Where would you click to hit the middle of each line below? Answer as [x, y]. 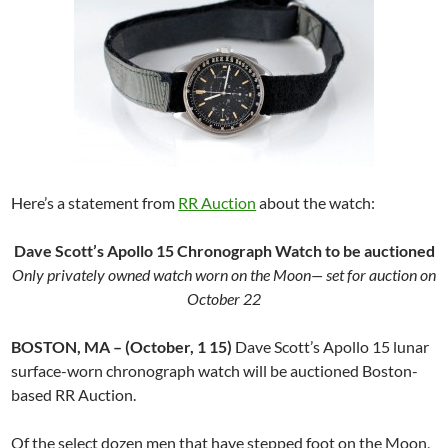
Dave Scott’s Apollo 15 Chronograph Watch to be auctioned [224, 250]
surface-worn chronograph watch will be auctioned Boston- [215, 370]
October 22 [224, 298]
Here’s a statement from [95, 202]
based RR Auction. [74, 394]
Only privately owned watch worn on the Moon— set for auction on [224, 274]
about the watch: [316, 202]
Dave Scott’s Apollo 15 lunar [331, 346]
